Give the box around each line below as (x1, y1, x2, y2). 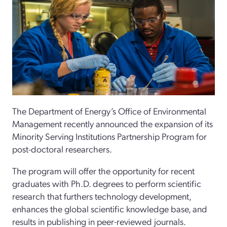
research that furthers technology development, (12, 190, 191, 202)
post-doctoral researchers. (12, 143, 112, 155)
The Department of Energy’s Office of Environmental (12, 105, 206, 117)
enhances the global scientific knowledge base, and (12, 203, 207, 215)
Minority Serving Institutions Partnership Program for (12, 130, 207, 142)
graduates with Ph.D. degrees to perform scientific (12, 177, 201, 190)
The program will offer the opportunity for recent (12, 165, 195, 177)
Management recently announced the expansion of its (12, 118, 213, 130)
